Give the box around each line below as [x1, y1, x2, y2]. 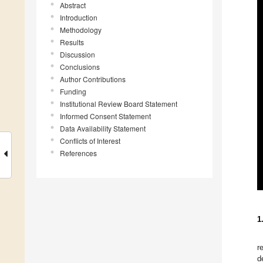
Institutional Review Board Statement [60, 99, 177, 109]
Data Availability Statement [60, 123, 146, 134]
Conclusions [60, 62, 100, 72]
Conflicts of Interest [60, 136, 120, 146]
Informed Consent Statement [60, 111, 151, 122]
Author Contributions [60, 74, 126, 85]
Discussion [60, 49, 95, 60]
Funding [60, 86, 86, 97]
